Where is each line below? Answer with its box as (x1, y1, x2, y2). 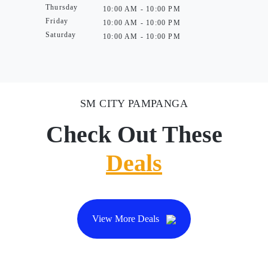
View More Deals (92, 213, 162, 224)
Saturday (45, 30, 77, 39)
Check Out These (45, 120, 223, 148)
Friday (45, 16, 69, 25)
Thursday (45, 2, 78, 11)
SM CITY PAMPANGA (80, 97, 188, 109)
